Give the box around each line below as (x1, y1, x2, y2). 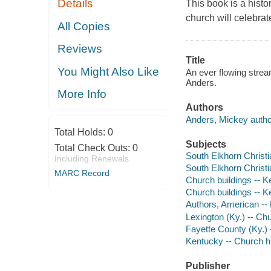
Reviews (57, 42, 103, 56)
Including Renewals (54, 153, 129, 163)
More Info (57, 88, 107, 101)
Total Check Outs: (54, 142, 132, 153)
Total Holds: (54, 126, 108, 137)
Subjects (185, 139, 226, 149)
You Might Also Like (57, 65, 160, 78)
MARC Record (54, 168, 109, 178)
